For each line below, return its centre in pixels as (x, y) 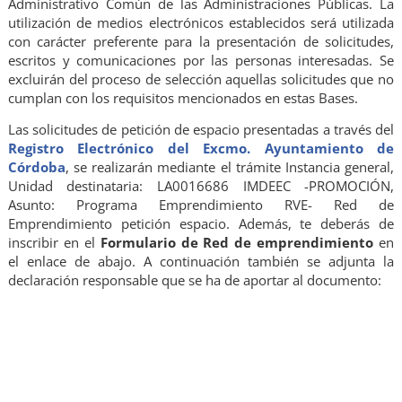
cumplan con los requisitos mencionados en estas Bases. (183, 97)
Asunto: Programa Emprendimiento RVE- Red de (201, 205)
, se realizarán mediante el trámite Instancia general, (230, 167)
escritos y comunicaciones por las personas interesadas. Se (201, 60)
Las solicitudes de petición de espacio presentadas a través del (201, 130)
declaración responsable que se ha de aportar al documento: (194, 280)
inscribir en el (54, 243)
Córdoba (36, 167)
